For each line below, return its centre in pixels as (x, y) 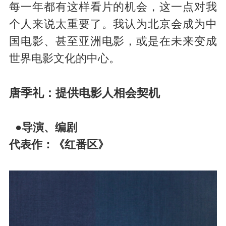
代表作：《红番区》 (59, 145)
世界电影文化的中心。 (64, 58)
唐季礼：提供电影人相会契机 (84, 93)
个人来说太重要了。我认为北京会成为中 (113, 24)
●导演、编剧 (43, 127)
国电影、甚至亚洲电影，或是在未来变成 (113, 41)
